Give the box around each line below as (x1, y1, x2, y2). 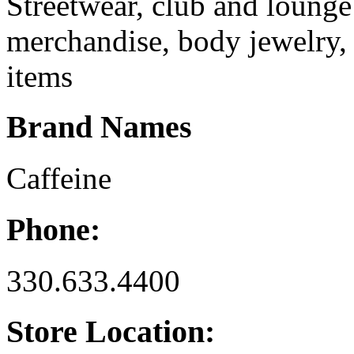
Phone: (6, 211, 100, 247)
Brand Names (6, 109, 192, 145)
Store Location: (6, 314, 215, 350)
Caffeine (6, 161, 111, 196)
